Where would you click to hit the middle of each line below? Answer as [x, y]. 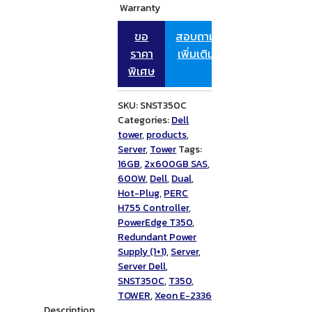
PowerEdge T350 [155, 223]
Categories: [145, 120]
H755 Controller [154, 208]
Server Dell [142, 267]
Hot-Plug [139, 194]
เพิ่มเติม [196, 54]
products [167, 135]
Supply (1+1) [142, 252]
